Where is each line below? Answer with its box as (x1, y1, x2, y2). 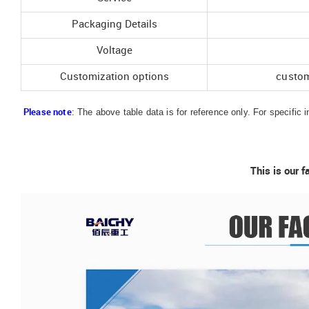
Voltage (96, 45, 132, 57)
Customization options (59, 71, 169, 83)
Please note (23, 107, 72, 117)
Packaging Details (71, 19, 157, 30)
